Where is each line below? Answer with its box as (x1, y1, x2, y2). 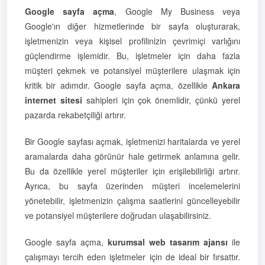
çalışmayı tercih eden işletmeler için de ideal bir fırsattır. (25, 250, 240, 263)
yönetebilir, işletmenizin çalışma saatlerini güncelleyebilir (25, 194, 240, 206)
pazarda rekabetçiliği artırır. (25, 108, 126, 121)
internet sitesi (25, 93, 82, 106)
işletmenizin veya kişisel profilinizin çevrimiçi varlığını (25, 34, 240, 47)
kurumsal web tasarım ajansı (108, 235, 228, 248)
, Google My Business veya (114, 5, 241, 17)
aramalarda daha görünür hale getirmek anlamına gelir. (25, 150, 240, 162)
